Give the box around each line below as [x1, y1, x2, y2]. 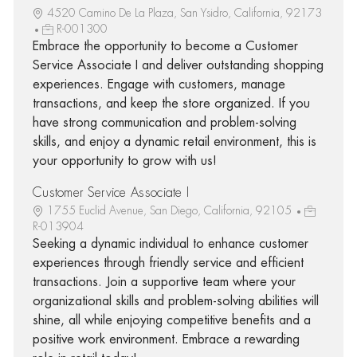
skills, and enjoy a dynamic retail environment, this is [32, 135, 316, 148]
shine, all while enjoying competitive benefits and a [32, 313, 311, 327]
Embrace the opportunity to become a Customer [32, 39, 298, 53]
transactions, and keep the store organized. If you [32, 96, 310, 110]
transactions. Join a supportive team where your [32, 275, 296, 288]
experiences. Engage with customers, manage [32, 77, 285, 91]
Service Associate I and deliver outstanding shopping [32, 58, 324, 72]
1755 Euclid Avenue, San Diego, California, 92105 [46, 204, 295, 216]
